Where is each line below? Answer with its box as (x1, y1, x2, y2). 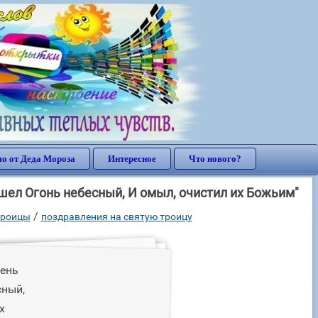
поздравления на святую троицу (40, 211, 192, 222)
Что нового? (189, 153, 241, 164)
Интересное (108, 153, 156, 164)
